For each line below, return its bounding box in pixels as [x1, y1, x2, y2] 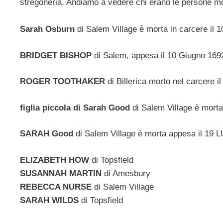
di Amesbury [104, 168, 150, 178]
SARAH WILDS [20, 195, 81, 205]
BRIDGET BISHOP [20, 50, 92, 60]
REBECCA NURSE [20, 182, 94, 192]
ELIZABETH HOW [20, 155, 92, 165]
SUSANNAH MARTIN [20, 168, 104, 178]
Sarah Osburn [20, 24, 75, 34]
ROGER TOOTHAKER [20, 77, 108, 87]
